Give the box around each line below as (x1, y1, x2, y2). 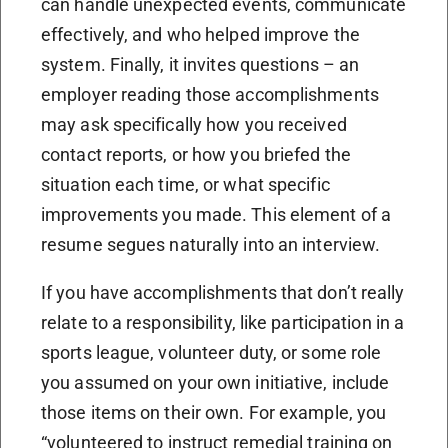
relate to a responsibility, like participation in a (41, 311, 405, 333)
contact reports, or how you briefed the (41, 143, 351, 165)
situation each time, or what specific (41, 173, 330, 195)
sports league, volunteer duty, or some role (41, 341, 382, 363)
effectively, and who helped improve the (41, 23, 360, 45)
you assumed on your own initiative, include (41, 371, 390, 393)
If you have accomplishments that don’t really (41, 281, 405, 303)
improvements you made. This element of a (41, 203, 392, 225)
